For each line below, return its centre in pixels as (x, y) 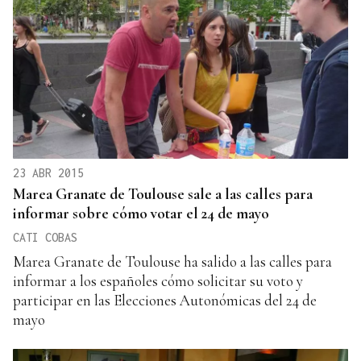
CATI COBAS (45, 237)
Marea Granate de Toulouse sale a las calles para (163, 193)
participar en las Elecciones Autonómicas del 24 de (165, 300)
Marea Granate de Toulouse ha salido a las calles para (172, 261)
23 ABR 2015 (48, 172)
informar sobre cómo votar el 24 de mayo (141, 213)
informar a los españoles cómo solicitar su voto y (158, 280)
